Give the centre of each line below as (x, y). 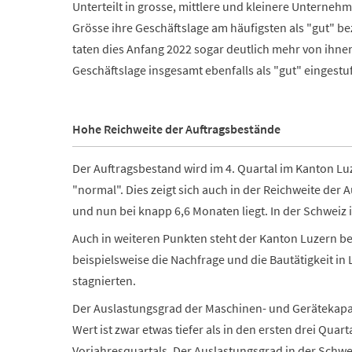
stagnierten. (104, 280)
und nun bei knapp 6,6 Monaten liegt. (170, 210)
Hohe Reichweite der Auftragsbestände (176, 129)
